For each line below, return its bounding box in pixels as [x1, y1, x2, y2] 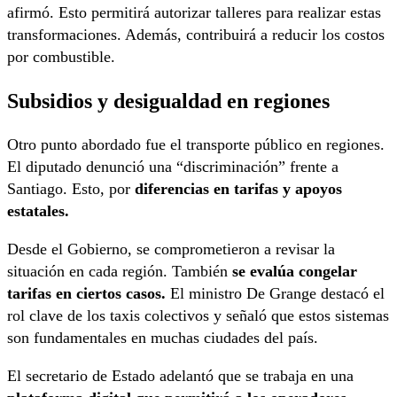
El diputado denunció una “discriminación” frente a [7, 158, 339, 176]
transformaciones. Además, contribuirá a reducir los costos [7, 25, 385, 43]
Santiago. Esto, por [7, 180, 135, 198]
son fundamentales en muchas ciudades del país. [7, 329, 318, 347]
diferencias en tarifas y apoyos [135, 180, 342, 198]
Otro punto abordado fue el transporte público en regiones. [7, 136, 385, 154]
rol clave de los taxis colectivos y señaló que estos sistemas [7, 307, 389, 325]
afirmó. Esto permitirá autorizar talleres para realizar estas [7, 3, 381, 21]
